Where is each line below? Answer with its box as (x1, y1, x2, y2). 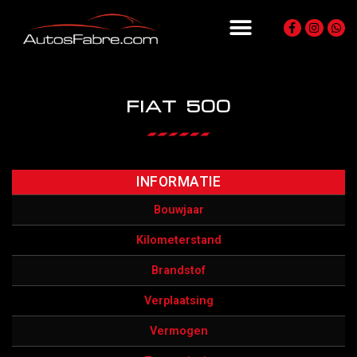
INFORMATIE (136, 173, 221, 190)
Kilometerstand (135, 233, 222, 247)
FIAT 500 (126, 94, 231, 116)
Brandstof (151, 263, 206, 277)
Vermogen (149, 324, 208, 338)
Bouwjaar (153, 202, 204, 217)
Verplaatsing (143, 293, 214, 308)
